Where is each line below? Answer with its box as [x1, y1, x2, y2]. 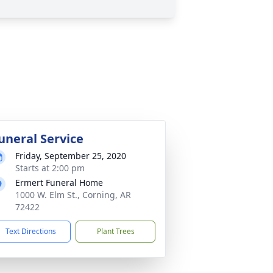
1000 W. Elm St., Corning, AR [15, 189, 131, 200]
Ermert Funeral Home [15, 177, 103, 188]
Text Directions [5, 226, 56, 236]
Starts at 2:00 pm [15, 162, 85, 174]
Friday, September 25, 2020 [15, 150, 126, 161]
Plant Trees [96, 226, 135, 236]
